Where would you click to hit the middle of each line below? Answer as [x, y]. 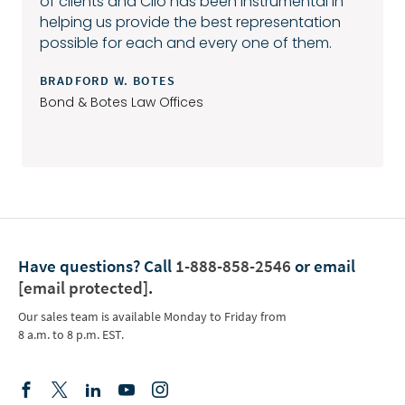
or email [323, 265]
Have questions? [79, 265]
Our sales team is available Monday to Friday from [152, 316]
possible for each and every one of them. [186, 42]
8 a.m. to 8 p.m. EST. [71, 334]
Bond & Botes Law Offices [122, 102]
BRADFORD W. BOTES [108, 80]
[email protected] [83, 287]
